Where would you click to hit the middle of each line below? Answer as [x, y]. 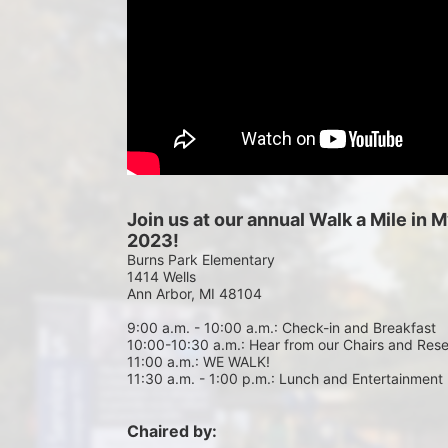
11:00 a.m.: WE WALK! [198, 361]
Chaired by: [172, 431]
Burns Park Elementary [201, 259]
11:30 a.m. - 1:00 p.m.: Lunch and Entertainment [285, 378]
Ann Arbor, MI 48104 [194, 293]
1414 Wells [161, 276]
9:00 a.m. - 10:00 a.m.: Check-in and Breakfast [281, 327]
